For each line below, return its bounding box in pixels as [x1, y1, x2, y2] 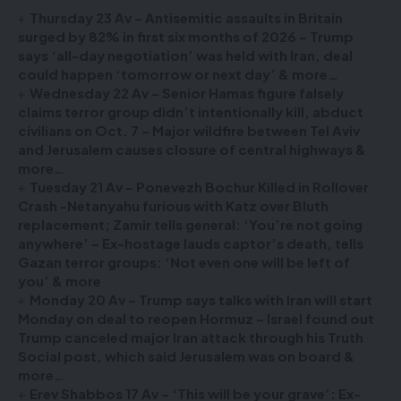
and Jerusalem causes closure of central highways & [18, 141, 366, 158]
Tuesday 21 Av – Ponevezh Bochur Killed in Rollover [30, 178, 370, 195]
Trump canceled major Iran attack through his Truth [18, 328, 363, 346]
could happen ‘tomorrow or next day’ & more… [18, 65, 338, 82]
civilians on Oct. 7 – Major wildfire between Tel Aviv [18, 122, 360, 139]
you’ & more [18, 272, 101, 289]
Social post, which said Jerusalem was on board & [18, 347, 354, 364]
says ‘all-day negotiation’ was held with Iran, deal [18, 47, 353, 64]
